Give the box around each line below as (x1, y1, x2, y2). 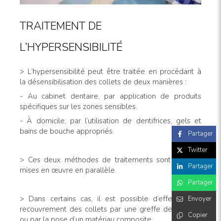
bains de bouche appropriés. (20, 126, 114, 137)
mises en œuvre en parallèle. (20, 165, 116, 176)
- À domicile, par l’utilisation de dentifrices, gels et (20, 116, 201, 126)
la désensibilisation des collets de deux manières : (20, 77, 186, 87)
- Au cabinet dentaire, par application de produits (20, 91, 201, 102)
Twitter (188, 146, 208, 155)
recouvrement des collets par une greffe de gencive (20, 204, 201, 215)
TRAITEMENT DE (20, 19, 102, 34)
